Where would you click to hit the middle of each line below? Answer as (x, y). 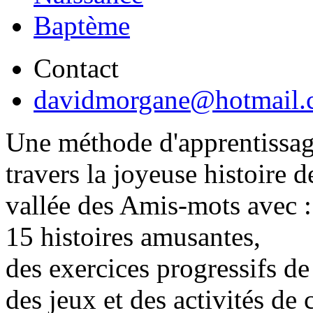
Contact (76, 68)
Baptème (82, 26)
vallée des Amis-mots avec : (159, 205)
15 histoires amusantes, (133, 236)
